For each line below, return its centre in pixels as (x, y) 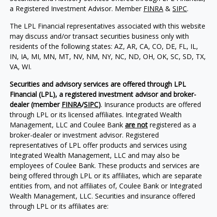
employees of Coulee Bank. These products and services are (105, 165)
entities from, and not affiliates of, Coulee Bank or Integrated (106, 186)
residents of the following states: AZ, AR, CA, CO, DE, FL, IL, (104, 46)
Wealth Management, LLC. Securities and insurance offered (102, 196)
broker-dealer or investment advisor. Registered (84, 135)
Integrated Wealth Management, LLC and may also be (95, 155)
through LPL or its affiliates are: (59, 206)
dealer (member (36, 104)
